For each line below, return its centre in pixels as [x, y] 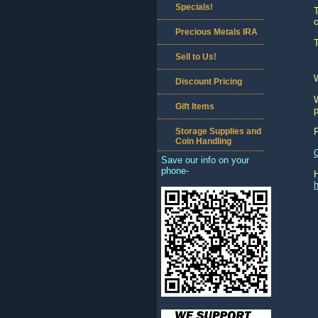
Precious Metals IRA [216, 32]
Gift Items [195, 106]
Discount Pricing [209, 82]
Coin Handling [203, 141]
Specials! [194, 7]
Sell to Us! [196, 57]
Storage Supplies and [218, 131]
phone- [175, 171]
